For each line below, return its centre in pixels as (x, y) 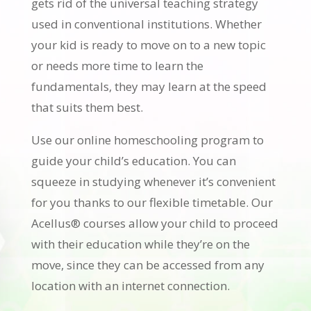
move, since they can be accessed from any (148, 264)
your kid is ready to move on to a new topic (148, 44)
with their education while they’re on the (140, 244)
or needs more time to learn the (117, 65)
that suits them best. (87, 107)
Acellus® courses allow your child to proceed (154, 223)
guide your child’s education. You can (133, 160)
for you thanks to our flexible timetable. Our (152, 202)
